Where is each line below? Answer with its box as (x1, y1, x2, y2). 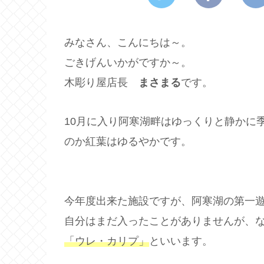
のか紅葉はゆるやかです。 (64, 136, 192, 148)
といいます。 (149, 235, 213, 247)
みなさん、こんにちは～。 (64, 36, 192, 48)
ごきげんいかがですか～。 (64, 56, 192, 68)
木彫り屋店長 (64, 76, 138, 88)
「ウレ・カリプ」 (64, 235, 149, 247)
